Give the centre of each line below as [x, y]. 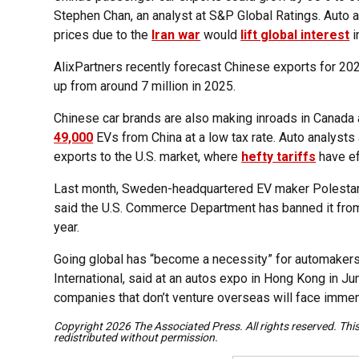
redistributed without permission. [136, 338]
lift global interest [295, 35]
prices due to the [103, 35]
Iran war [176, 35]
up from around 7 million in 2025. [145, 87]
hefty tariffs [279, 157]
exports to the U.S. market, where [148, 157]
